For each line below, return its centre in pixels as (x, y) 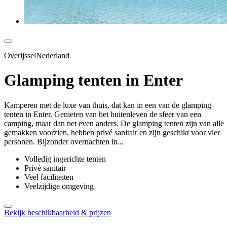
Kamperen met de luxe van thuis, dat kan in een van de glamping (108, 105)
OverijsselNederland (37, 55)
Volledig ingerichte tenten (65, 159)
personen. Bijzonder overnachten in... (64, 141)
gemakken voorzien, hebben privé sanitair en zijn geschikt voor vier (112, 132)
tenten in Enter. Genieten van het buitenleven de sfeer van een (103, 114)
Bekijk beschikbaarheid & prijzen (58, 212)
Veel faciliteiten (49, 177)
